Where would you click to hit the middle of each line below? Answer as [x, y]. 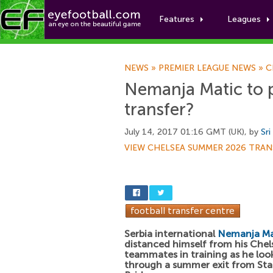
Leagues [244, 19]
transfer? [159, 109]
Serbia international [171, 234]
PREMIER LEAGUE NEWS [207, 68]
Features [177, 19]
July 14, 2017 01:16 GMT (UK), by [193, 132]
